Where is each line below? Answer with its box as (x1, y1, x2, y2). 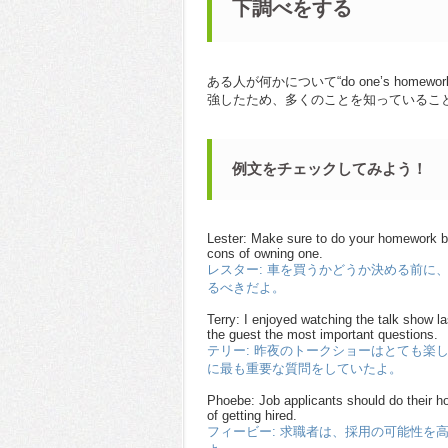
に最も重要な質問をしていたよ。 (207, 360, 402, 376)
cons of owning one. (207, 245, 323, 261)
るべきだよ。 (207, 279, 285, 295)
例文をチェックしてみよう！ (232, 160, 427, 178)
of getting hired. (207, 407, 297, 423)
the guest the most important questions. (207, 326, 438, 342)
